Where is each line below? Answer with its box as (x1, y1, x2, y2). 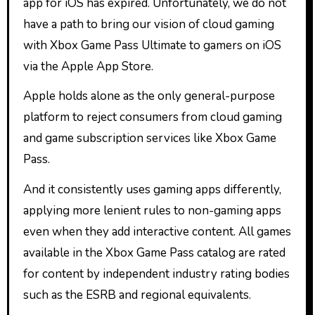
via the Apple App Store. (22, 58, 153, 75)
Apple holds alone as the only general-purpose (22, 88, 275, 105)
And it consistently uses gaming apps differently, (22, 181, 281, 198)
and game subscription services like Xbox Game (22, 130, 276, 147)
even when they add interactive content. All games (22, 224, 291, 240)
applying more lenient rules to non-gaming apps (22, 202, 281, 219)
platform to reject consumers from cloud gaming (22, 109, 282, 126)
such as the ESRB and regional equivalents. (22, 287, 251, 304)
